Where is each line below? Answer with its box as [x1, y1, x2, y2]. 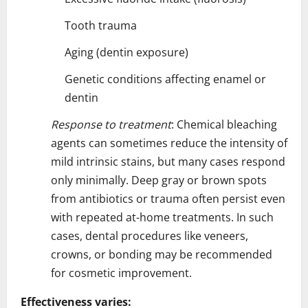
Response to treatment [51, 116, 171, 132]
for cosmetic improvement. [51, 265, 192, 280]
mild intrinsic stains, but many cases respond [51, 153, 285, 169]
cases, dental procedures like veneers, [51, 228, 248, 243]
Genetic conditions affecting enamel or [65, 71, 266, 87]
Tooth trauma [65, 17, 137, 33]
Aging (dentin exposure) [65, 44, 188, 60]
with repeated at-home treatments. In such [51, 209, 274, 225]
